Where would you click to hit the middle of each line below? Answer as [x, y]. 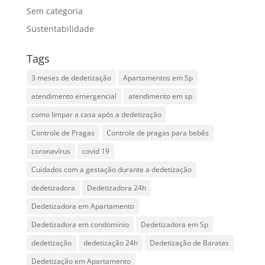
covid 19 [96, 151]
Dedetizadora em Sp [174, 225]
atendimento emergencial [74, 96]
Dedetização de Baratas [189, 243]
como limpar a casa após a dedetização [96, 115]
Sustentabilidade [60, 29]
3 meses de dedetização [71, 78]
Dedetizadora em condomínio [80, 225]
